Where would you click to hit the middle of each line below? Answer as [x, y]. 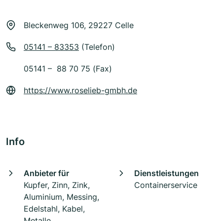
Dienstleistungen [166, 173]
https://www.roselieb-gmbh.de [80, 91]
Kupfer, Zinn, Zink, [57, 185]
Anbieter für [46, 173]
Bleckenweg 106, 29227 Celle [79, 25]
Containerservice [166, 185]
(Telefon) [97, 47]
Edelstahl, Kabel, [54, 209]
